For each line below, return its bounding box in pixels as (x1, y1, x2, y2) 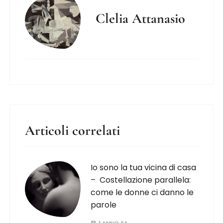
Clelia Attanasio (96, 10, 186, 27)
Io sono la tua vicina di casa (91, 162, 197, 174)
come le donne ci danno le (91, 187, 194, 199)
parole (91, 199, 117, 211)
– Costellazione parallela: (91, 174, 191, 186)
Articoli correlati (25, 122, 120, 139)
